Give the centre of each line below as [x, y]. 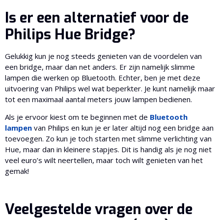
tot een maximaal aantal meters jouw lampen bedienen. [99, 99]
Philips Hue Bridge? [70, 34]
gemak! [17, 171]
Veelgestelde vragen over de [99, 209]
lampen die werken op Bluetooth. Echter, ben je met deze [103, 77]
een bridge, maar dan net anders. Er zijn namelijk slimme [100, 67]
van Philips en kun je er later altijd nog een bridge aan [123, 127]
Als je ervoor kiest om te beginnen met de [77, 117]
